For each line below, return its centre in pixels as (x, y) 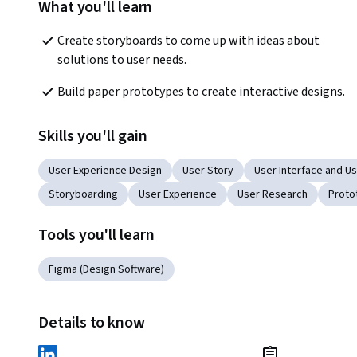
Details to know (92, 322)
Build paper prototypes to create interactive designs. (201, 91)
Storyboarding (83, 194)
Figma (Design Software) (106, 269)
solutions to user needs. (122, 59)
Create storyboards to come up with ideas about (188, 40)
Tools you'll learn (96, 235)
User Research (273, 194)
